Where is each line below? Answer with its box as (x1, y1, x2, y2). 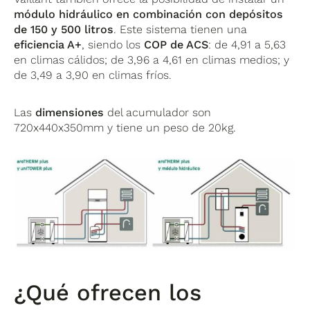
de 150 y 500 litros (14, 23, 114, 37)
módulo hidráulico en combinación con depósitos (14, 8, 284, 21)
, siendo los (82, 38, 145, 52)
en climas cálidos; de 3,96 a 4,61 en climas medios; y (14, 53, 290, 67)
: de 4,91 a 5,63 (208, 38, 286, 52)
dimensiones (35, 106, 104, 120)
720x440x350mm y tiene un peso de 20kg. (14, 121, 237, 135)
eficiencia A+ (14, 38, 82, 52)
